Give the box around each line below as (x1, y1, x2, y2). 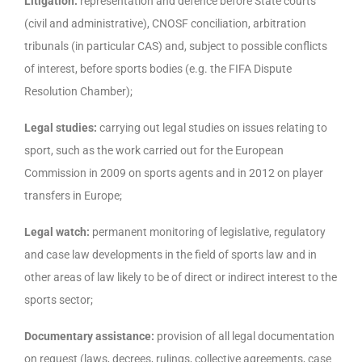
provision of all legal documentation (154, 329, 335, 343)
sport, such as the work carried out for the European (24, 143, 284, 157)
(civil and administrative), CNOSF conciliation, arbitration (24, 16, 306, 30)
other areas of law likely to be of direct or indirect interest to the (24, 270, 337, 284)
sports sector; (24, 293, 93, 306)
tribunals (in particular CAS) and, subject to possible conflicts (24, 39, 327, 53)
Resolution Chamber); (24, 84, 133, 98)
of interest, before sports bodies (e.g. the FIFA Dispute (24, 61, 292, 75)
